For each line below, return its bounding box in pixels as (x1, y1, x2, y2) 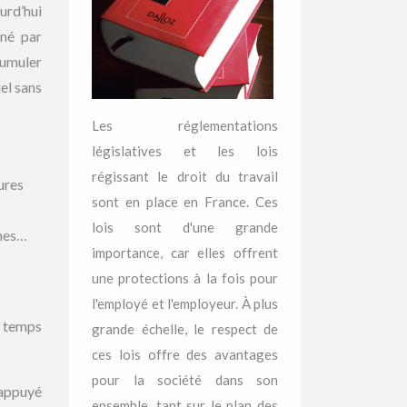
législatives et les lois (92, 143, 278, 159)
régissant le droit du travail (92, 168, 278, 184)
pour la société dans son (92, 372, 278, 388)
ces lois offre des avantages (92, 346, 278, 362)
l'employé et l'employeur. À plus (92, 295, 278, 312)
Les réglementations (92, 117, 278, 134)
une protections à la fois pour (92, 270, 278, 286)
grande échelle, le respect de (92, 321, 278, 337)
